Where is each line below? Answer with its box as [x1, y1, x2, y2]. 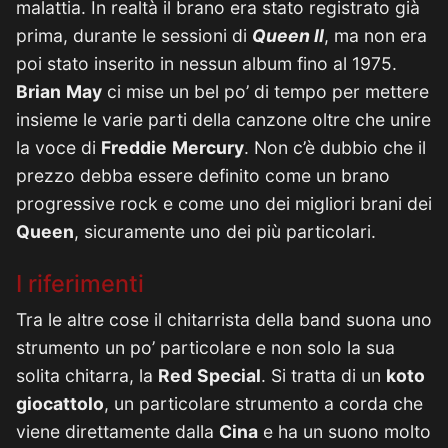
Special [197, 365, 261, 386]
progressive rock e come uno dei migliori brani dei [16, 193, 432, 214]
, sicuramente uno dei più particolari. [74, 221, 376, 242]
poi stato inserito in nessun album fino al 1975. [16, 53, 397, 74]
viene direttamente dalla [16, 421, 219, 442]
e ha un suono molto [258, 421, 431, 442]
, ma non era [324, 25, 427, 46]
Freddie [101, 137, 167, 158]
